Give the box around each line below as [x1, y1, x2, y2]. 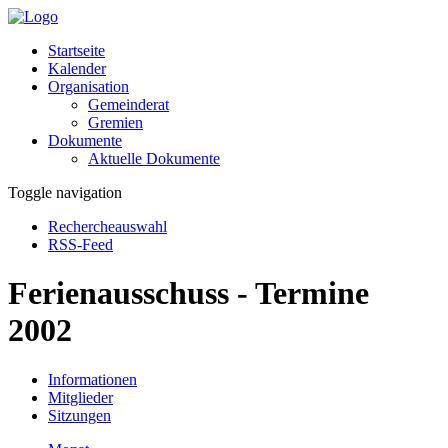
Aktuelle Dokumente [88, 150, 220, 167]
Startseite [48, 42, 105, 59]
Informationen [48, 370, 137, 388]
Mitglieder [48, 388, 113, 406]
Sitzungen [48, 406, 111, 424]
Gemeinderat [88, 96, 169, 113]
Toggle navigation [8, 184, 122, 201]
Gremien [88, 114, 143, 131]
